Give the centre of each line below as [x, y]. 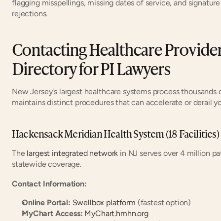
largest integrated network [73, 153]
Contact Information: [49, 184]
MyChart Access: [52, 213]
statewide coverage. [47, 164]
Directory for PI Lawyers [91, 68]
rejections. [30, 13]
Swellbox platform [104, 202]
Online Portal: [46, 202]
